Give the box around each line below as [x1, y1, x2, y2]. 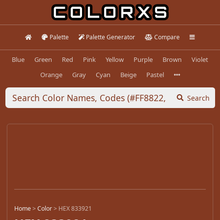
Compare [154, 33, 180, 41]
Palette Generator [86, 33, 136, 41]
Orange [40, 70, 62, 79]
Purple [134, 55, 153, 64]
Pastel [146, 70, 164, 79]
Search [187, 93, 210, 103]
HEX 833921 [58, 204, 92, 213]
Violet [192, 55, 208, 64]
